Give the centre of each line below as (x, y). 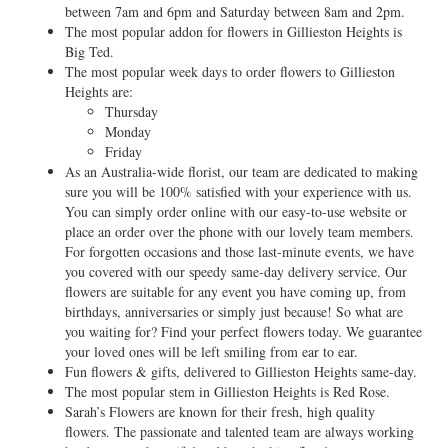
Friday (123, 151)
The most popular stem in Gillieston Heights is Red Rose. (227, 391)
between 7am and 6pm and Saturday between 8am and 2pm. (235, 11)
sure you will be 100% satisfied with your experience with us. (238, 191)
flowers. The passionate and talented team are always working (239, 431)
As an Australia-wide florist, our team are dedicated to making (241, 171)
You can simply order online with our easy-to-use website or (236, 211)
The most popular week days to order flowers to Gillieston (230, 71)
